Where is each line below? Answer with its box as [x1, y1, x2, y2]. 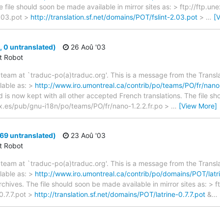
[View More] [179, 101, 217, 110]
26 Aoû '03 [69, 42, 106, 51]
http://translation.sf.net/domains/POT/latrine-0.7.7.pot [34, 190, 205, 199]
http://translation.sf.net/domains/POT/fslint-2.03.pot [30, 13, 197, 22]
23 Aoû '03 [69, 131, 106, 140]
